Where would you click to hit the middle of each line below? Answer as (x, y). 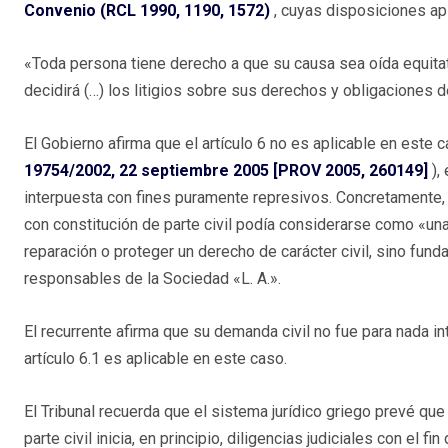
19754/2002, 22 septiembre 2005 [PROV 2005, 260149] (226, 171)
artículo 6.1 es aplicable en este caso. (155, 359)
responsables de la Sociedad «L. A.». (152, 279)
